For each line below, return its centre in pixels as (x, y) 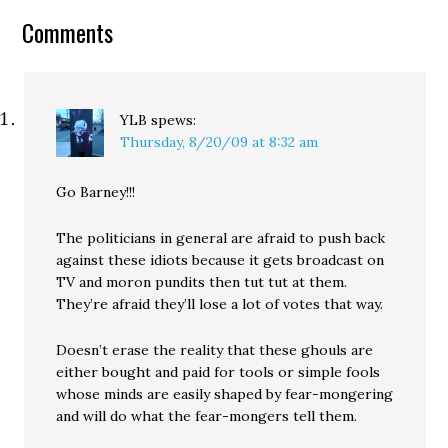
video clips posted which (105, 35)
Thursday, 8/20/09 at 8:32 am (219, 142)
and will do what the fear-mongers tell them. (207, 416)
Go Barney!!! (96, 192)
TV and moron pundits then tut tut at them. (202, 282)
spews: (174, 120)
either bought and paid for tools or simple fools (218, 372)
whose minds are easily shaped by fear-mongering (225, 394)
